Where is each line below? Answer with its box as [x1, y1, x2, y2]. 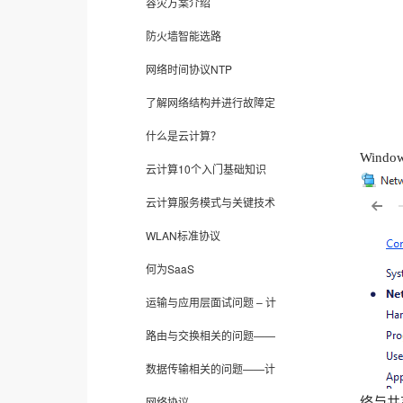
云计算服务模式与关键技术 [146, 194, 275, 210]
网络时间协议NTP [146, 61, 232, 76]
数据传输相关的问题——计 [146, 361, 275, 376]
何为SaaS [146, 261, 194, 276]
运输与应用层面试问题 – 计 [146, 294, 276, 309]
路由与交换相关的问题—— [146, 327, 275, 343]
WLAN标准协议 [146, 228, 220, 243]
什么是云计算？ [146, 128, 221, 143]
